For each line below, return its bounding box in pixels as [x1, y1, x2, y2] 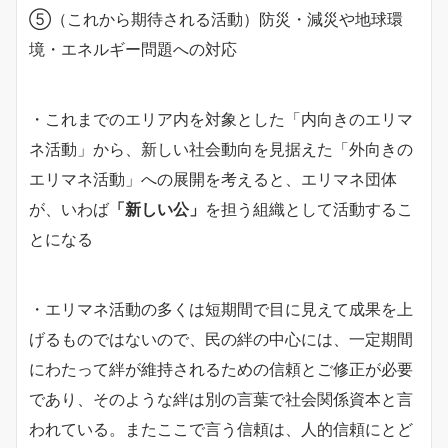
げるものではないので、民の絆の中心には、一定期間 [29, 328, 413, 349]
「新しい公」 [109, 198, 205, 219]
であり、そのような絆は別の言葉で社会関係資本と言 [29, 388, 413, 409]
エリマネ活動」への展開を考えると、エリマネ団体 [29, 168, 397, 189]
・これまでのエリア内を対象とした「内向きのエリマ [29, 108, 413, 129]
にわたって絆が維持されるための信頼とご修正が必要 [29, 358, 413, 379]
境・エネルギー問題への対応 [29, 38, 237, 59]
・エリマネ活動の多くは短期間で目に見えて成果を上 [29, 298, 413, 319]
